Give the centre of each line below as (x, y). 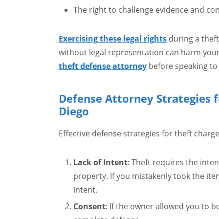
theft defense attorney (102, 66)
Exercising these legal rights (112, 39)
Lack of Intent (100, 162)
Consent (89, 206)
